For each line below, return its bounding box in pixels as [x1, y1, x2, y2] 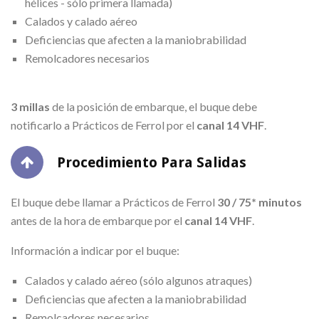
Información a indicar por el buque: [11, 243, 179, 257]
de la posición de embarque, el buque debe [50, 99, 257, 113]
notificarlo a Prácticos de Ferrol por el [11, 117, 197, 132]
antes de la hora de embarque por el [11, 213, 184, 227]
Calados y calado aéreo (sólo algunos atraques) [25, 273, 252, 287]
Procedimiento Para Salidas [53, 153, 246, 171]
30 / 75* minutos [217, 194, 302, 209]
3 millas [11, 99, 50, 113]
